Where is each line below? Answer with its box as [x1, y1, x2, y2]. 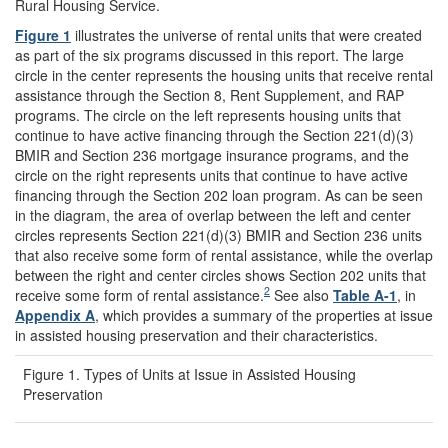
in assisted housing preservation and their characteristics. [15, 324, 378, 345]
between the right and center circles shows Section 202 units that [15, 264, 426, 285]
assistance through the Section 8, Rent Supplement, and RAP [15, 84, 404, 105]
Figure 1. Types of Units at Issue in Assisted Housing [23, 363, 356, 384]
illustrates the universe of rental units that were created [71, 24, 422, 45]
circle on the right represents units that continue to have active [15, 164, 408, 185]
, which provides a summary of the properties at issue [95, 304, 433, 325]
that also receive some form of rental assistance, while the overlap [15, 244, 433, 265]
